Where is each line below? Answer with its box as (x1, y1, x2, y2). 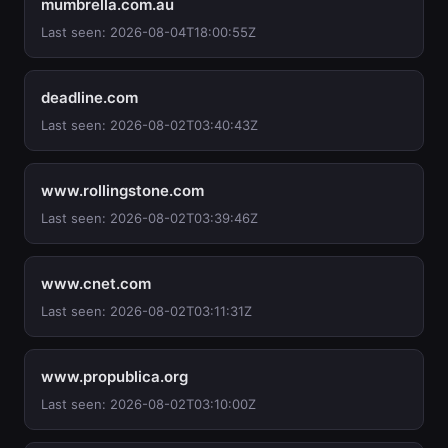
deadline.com (41, 88, 138, 107)
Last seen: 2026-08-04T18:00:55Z (41, 24, 256, 40)
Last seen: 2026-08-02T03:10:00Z (41, 396, 256, 412)
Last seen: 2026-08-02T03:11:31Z (41, 303, 252, 319)
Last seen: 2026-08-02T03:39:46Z (41, 210, 258, 226)
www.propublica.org (41, 367, 188, 386)
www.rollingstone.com (41, 181, 204, 200)
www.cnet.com (41, 274, 151, 293)
